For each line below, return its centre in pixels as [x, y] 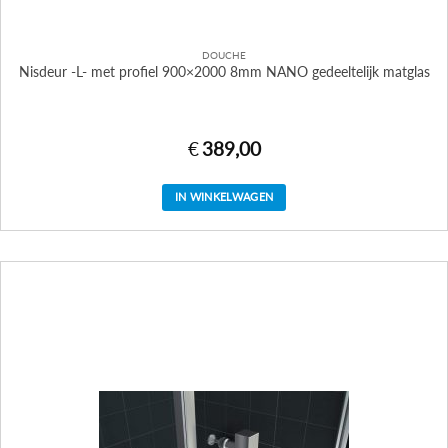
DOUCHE [224, 54]
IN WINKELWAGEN [224, 196]
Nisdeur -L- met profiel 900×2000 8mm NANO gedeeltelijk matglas [224, 72]
